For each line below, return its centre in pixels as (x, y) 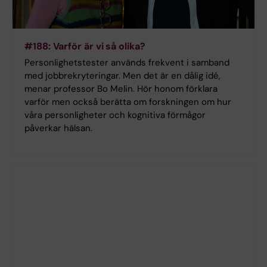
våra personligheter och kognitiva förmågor (115, 115)
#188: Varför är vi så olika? (85, 46)
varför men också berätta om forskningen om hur (128, 102)
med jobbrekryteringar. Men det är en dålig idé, (122, 76)
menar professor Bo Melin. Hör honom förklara (121, 89)
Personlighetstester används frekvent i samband (127, 63)
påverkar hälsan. (58, 128)
